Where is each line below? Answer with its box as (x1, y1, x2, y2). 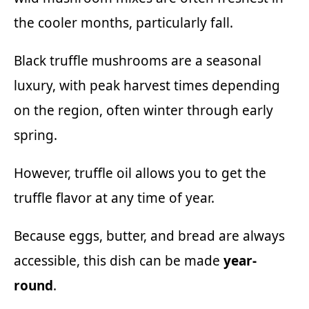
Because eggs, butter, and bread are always (14, 226, 285, 245)
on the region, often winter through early (14, 101, 273, 119)
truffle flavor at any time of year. (14, 188, 215, 207)
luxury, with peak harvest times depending (14, 76, 280, 94)
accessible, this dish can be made (14, 251, 223, 270)
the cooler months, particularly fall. (14, 13, 233, 32)
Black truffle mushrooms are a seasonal (14, 51, 261, 70)
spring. (14, 126, 57, 144)
